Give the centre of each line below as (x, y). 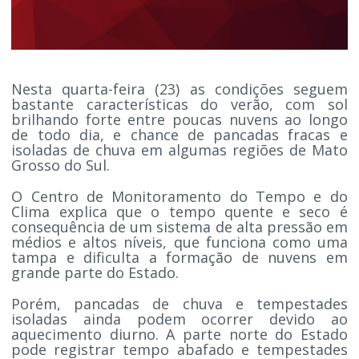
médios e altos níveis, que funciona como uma (179, 242)
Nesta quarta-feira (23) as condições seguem (179, 89)
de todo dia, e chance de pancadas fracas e (179, 134)
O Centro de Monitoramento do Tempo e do (179, 196)
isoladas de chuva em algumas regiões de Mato (179, 149)
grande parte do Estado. (99, 272)
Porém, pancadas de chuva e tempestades (179, 303)
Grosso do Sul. (63, 165)
